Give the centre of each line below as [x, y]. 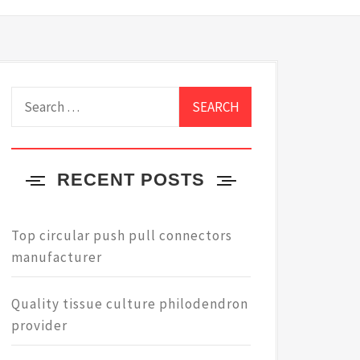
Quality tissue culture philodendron [129, 304]
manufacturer [56, 258]
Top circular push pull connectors [121, 236]
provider [39, 326]
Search [33, 97]
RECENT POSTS [131, 180]
